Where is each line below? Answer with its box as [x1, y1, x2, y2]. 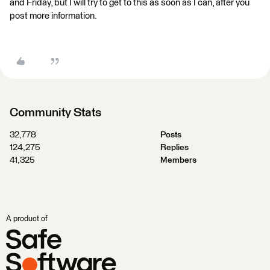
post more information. [10, 11, 97, 20]
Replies [160, 143, 189, 152]
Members [160, 156, 196, 165]
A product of [6, 215, 48, 223]
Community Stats [10, 107, 101, 119]
